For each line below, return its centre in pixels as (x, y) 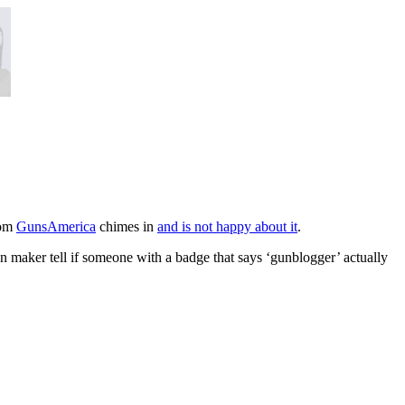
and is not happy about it (227, 226)
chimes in (127, 226)
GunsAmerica (56, 226)
